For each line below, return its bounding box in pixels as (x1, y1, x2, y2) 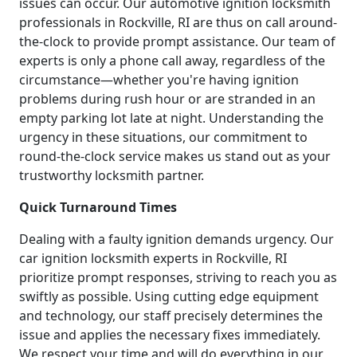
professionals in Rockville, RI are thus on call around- (19, 13, 337, 31)
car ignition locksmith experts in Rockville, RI (19, 249, 287, 267)
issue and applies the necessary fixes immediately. (19, 325, 320, 343)
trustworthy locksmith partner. (19, 166, 204, 184)
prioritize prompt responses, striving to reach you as (19, 268, 337, 286)
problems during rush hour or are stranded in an (19, 89, 316, 108)
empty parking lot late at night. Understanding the (19, 108, 324, 127)
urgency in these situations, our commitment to (19, 127, 308, 146)
